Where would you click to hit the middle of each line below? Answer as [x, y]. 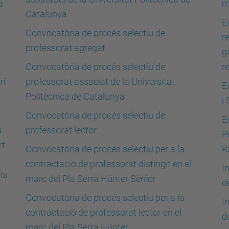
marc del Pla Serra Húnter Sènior [91, 179]
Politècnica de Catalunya [75, 96]
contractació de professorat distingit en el [108, 164]
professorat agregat [65, 48]
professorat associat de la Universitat [68, 82]
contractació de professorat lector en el [104, 212]
